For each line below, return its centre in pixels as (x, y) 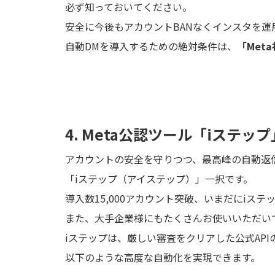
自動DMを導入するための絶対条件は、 (151, 46)
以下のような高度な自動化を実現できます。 (163, 258)
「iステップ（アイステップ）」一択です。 (159, 179)
